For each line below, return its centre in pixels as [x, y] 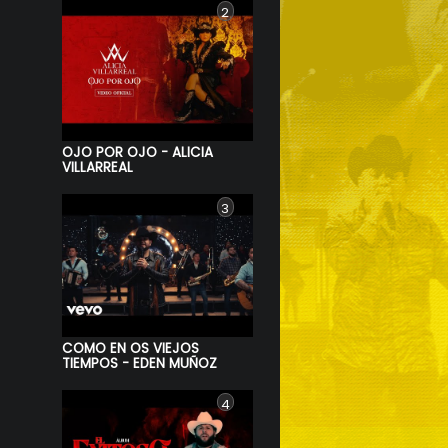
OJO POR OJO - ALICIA [138, 152]
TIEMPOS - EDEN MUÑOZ [140, 363]
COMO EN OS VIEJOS [131, 348]
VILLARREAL [98, 167]
